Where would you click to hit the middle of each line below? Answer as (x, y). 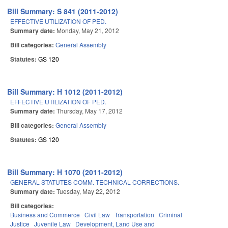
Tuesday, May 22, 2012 (88, 191)
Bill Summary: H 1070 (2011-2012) (65, 172)
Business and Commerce (45, 215)
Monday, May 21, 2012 (88, 31)
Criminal (170, 215)
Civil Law (97, 215)
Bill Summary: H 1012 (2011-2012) (65, 92)
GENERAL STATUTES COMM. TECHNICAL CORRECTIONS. (95, 182)
